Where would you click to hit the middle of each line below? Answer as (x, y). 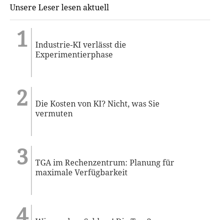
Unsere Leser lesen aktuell (59, 7)
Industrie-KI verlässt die (81, 44)
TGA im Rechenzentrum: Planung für (105, 162)
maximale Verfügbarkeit (82, 172)
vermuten (54, 113)
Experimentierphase (74, 54)
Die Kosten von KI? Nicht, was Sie (98, 103)
